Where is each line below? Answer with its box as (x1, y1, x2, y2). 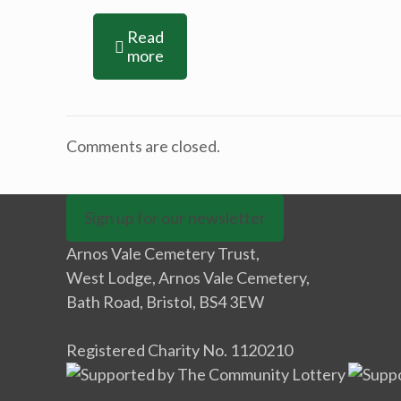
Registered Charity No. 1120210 (66, 340, 293, 360)
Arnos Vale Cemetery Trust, (66, 243, 260, 263)
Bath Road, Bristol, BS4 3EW (66, 292, 264, 311)
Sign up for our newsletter (84, 208, 266, 227)
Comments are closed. (66, 136, 220, 156)
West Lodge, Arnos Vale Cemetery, (66, 268, 310, 287)
